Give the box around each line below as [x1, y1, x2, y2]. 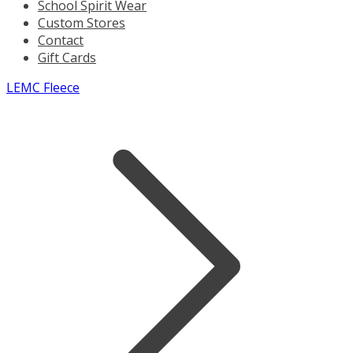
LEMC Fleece [6, 79, 80, 96]
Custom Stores [38, 14, 125, 32]
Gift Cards [38, 49, 96, 66]
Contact [38, 32, 84, 49]
